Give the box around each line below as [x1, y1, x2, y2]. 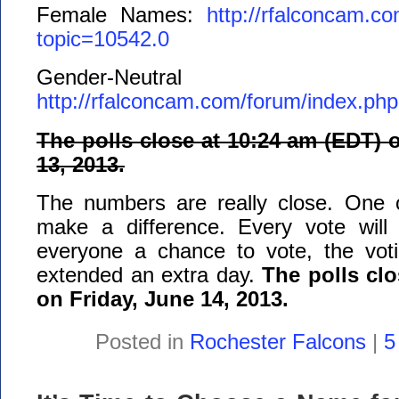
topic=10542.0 [37, 27, 169, 51]
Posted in [94, 330, 190, 354]
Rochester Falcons [189, 330, 366, 354]
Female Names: [37, 3, 207, 27]
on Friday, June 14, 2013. [37, 286, 289, 311]
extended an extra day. [37, 262, 262, 287]
